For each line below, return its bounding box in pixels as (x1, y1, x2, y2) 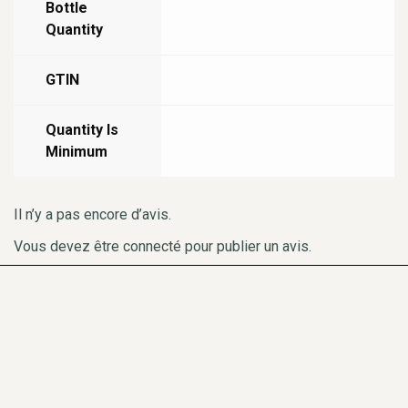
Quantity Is (46, 121, 118, 138)
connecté (123, 237, 181, 255)
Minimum (46, 143, 107, 160)
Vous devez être (14, 237, 123, 255)
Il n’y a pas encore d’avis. (14, 206, 171, 223)
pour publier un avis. (181, 237, 311, 255)
